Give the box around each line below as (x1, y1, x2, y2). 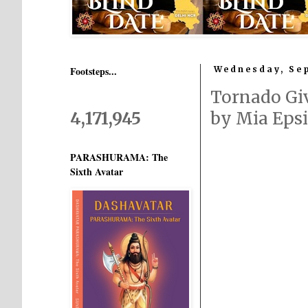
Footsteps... (70, 64, 117, 78)
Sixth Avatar (70, 164, 123, 179)
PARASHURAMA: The (70, 150, 168, 164)
